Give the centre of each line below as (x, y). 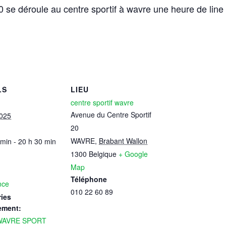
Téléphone (89, 179)
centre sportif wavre (102, 102)
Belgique (103, 154)
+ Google (133, 154)
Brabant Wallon (123, 141)
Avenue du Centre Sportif (111, 115)
